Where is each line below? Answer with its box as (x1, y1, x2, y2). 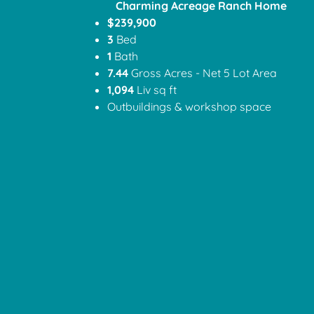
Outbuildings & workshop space (107, 100, 271, 114)
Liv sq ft (136, 83, 177, 97)
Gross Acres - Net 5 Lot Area (128, 66, 277, 81)
